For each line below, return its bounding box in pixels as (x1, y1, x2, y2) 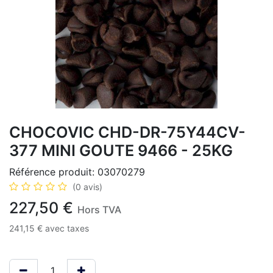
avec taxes (45, 223, 89, 233)
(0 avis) (73, 182, 102, 192)
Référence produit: (9, 166, 97, 178)
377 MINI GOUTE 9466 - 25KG (9, 141, 233, 160)
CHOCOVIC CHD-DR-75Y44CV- (9, 123, 246, 141)
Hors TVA (77, 204, 121, 216)
